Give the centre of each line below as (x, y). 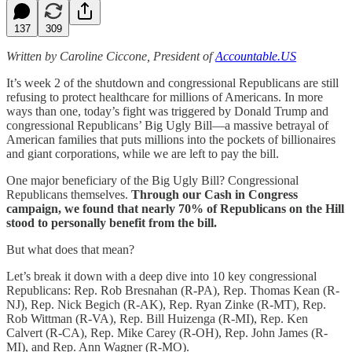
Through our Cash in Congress (214, 194)
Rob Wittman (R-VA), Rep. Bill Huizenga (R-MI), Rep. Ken (157, 318)
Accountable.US (256, 56)
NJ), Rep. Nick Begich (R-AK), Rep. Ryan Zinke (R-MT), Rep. (166, 304)
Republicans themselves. (69, 194)
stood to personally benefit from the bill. (112, 222)
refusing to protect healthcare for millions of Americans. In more (165, 97)
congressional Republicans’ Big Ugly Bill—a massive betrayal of (167, 125)
